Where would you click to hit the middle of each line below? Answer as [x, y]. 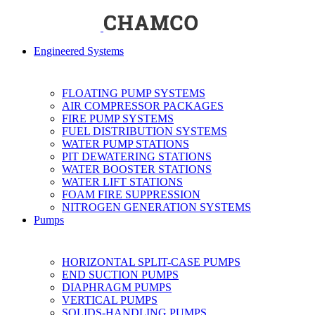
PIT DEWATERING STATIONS [137, 156]
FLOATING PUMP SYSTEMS [134, 93]
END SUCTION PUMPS [120, 275]
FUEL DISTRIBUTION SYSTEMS [144, 131]
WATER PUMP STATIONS [126, 144]
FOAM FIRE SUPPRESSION [131, 194]
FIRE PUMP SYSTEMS [118, 118]
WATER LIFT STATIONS [122, 182]
